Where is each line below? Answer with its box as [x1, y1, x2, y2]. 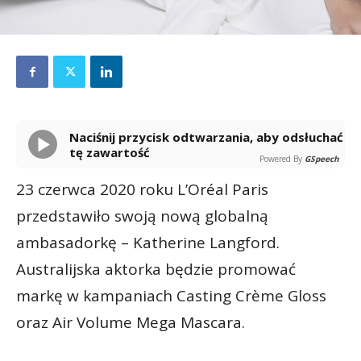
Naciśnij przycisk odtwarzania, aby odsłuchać [69, 129, 79, 146]
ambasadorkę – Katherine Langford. [16, 232, 280, 254]
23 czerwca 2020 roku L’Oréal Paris [16, 179, 268, 201]
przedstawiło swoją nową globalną [16, 205, 268, 227]
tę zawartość [69, 144, 150, 161]
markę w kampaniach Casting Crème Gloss [16, 285, 326, 307]
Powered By [259, 153, 302, 165]
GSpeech [305, 153, 339, 165]
